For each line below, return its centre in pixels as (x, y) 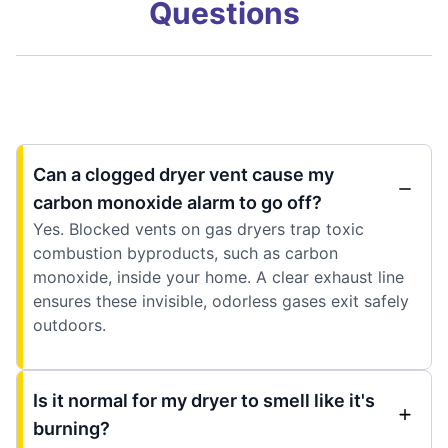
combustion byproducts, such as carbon (185, 252)
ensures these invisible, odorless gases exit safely (221, 300)
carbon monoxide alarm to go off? (177, 202)
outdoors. (69, 324)
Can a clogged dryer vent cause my (183, 174)
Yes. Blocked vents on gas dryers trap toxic (198, 228)
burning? (71, 428)
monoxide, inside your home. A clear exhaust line (218, 276)
